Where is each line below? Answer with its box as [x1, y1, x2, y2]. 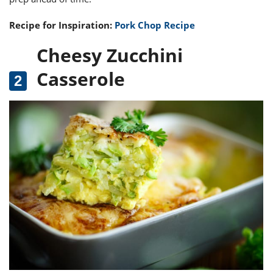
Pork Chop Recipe [115, 19, 195, 32]
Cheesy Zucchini [36, 43, 183, 68]
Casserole [36, 66, 125, 92]
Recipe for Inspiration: [9, 19, 115, 32]
